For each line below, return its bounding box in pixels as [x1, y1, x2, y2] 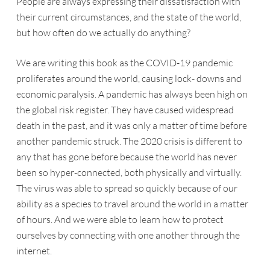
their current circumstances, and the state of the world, [16, 11, 241, 23]
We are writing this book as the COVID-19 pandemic [16, 57, 233, 69]
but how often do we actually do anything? [16, 27, 190, 39]
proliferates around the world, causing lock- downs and [16, 72, 242, 84]
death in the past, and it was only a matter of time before [16, 119, 247, 131]
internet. [16, 245, 52, 257]
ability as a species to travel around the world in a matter [16, 198, 248, 210]
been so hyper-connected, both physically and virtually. [16, 166, 242, 178]
